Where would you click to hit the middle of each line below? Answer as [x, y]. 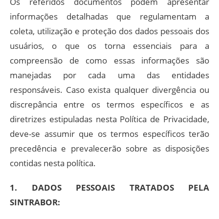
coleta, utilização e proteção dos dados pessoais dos [109, 31]
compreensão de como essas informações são [109, 60]
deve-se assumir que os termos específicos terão [109, 133]
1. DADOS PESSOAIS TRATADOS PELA [109, 187]
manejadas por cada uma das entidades [109, 75]
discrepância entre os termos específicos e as [109, 104]
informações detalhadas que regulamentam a [109, 16]
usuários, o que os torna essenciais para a [109, 45]
